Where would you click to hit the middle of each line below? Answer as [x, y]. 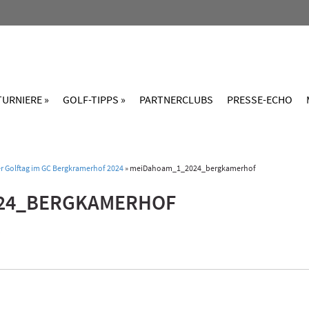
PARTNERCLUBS [176, 99]
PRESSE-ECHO [260, 99]
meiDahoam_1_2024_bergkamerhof [193, 168]
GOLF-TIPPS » [94, 99]
